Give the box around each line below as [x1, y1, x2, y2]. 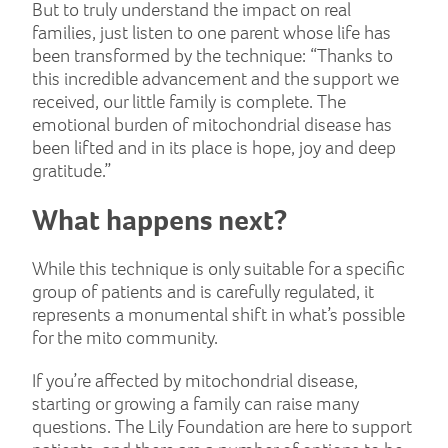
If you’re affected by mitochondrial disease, [32, 367, 358, 393]
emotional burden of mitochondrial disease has [32, 111, 392, 137]
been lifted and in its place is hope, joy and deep [32, 134, 396, 160]
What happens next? [32, 200, 287, 239]
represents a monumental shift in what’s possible [32, 302, 405, 328]
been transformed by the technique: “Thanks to [32, 42, 393, 68]
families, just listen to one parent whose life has [32, 19, 391, 45]
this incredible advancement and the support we [32, 65, 399, 91]
